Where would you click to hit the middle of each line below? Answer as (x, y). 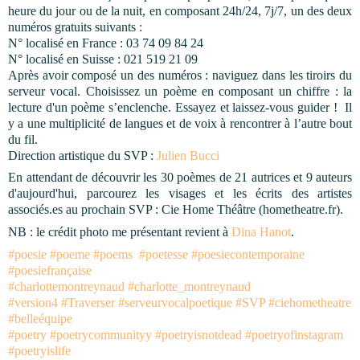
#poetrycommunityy (101, 335)
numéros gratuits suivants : (75, 27)
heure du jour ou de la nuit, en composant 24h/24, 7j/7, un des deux (180, 10)
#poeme (70, 255)
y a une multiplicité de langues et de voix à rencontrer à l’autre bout (180, 123)
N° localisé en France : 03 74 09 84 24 (107, 43)
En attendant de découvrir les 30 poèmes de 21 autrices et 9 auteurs (180, 178)
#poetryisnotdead (198, 335)
